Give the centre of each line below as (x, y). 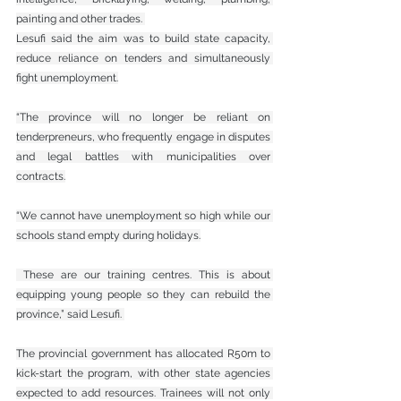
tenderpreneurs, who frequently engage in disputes (143, 137)
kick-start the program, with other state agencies (143, 373)
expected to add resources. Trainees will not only (143, 392)
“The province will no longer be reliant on (143, 117)
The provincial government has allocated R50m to (143, 353)
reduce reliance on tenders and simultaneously (143, 58)
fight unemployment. (67, 77)
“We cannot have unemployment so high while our (143, 215)
